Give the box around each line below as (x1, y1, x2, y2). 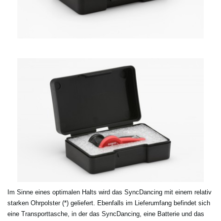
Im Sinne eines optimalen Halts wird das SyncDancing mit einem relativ (7, 188, 212, 196)
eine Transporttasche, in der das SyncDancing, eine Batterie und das (7, 210, 204, 218)
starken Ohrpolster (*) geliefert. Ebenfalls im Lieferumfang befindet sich (7, 199, 210, 207)
